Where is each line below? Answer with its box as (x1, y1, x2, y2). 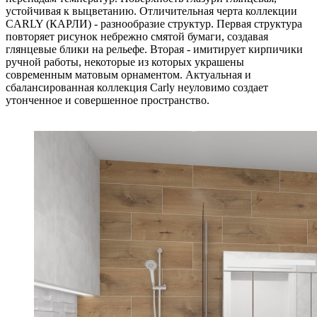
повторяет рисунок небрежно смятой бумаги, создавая (6, 30, 268, 42)
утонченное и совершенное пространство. (6, 93, 209, 106)
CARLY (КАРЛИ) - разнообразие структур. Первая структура (6, 17, 302, 30)
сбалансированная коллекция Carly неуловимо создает (6, 81, 268, 93)
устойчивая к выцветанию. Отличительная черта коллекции (6, 4, 297, 17)
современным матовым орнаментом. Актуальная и (6, 68, 251, 81)
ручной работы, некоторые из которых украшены (6, 55, 244, 68)
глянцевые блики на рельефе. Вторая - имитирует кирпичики (6, 42, 303, 55)
